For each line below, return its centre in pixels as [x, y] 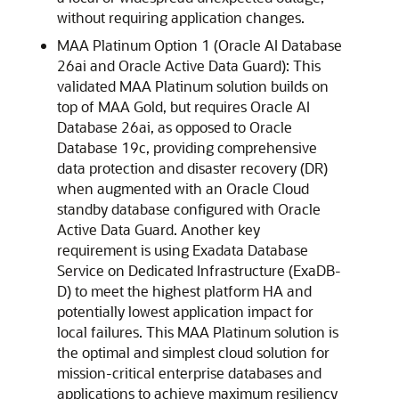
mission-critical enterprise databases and [189, 373]
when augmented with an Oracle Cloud [183, 188]
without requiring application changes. [181, 17]
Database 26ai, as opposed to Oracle [175, 127]
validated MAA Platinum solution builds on [193, 86]
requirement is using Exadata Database [183, 250]
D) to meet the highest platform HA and [184, 291]
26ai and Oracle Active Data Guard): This [189, 65]
